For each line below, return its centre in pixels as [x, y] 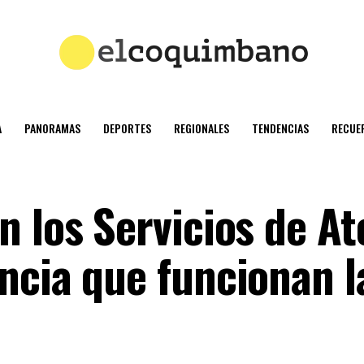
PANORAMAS [52, 128]
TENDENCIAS [280, 128]
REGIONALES [201, 128]
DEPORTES [127, 128]
